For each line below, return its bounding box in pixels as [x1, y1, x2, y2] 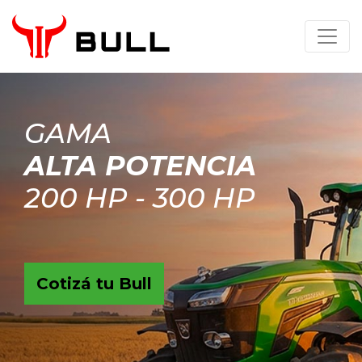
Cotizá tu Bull [36, 274, 152, 293]
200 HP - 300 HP [24, 181, 255, 215]
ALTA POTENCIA [24, 149, 256, 183]
